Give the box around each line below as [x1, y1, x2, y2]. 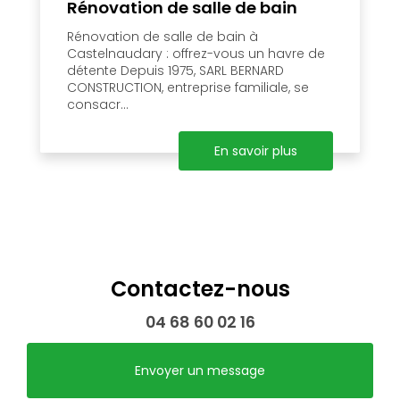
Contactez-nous [110, 273, 290, 304]
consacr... [67, 95, 129, 113]
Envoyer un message [135, 361, 265, 379]
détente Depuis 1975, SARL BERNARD [67, 61, 284, 79]
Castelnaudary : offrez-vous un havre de [67, 44, 325, 62]
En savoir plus [214, 141, 297, 160]
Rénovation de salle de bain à [67, 27, 258, 46]
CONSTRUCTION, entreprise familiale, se [67, 78, 309, 96]
